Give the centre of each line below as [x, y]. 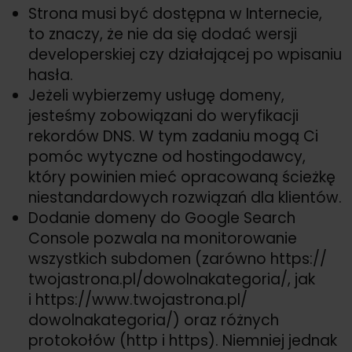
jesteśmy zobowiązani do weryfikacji [163, 116]
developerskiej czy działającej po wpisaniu [185, 55]
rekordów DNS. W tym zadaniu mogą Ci [173, 137]
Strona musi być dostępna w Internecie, [175, 14]
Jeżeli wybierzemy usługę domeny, [156, 96]
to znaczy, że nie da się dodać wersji [163, 35]
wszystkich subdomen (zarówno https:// [178, 259]
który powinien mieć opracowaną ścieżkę [182, 178]
